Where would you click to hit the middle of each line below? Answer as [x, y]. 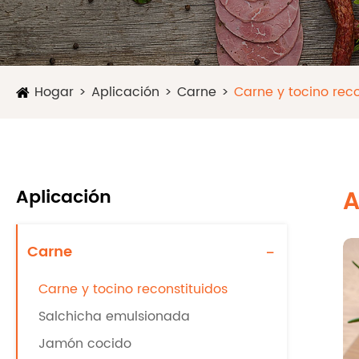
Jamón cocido [85, 344]
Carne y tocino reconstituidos [133, 289]
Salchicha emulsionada [114, 317]
